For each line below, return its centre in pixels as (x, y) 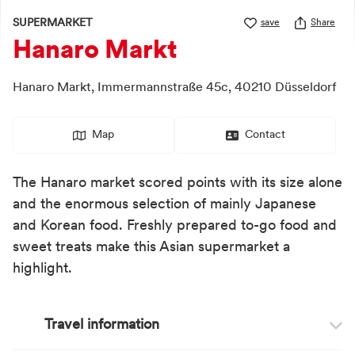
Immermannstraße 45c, (166, 88)
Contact (265, 135)
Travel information (102, 325)
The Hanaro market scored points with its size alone (177, 183)
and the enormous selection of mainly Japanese (164, 205)
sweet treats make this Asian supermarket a (151, 248)
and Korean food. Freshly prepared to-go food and (175, 226)
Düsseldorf (306, 88)
